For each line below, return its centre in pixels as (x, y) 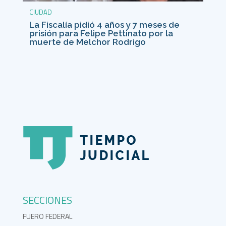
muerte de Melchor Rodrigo (87, 42)
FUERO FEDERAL (47, 216)
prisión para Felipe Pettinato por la (101, 33)
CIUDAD (40, 12)
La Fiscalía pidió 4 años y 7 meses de (104, 24)
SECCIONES (47, 200)
